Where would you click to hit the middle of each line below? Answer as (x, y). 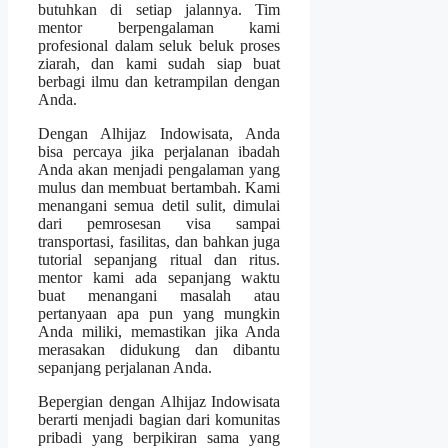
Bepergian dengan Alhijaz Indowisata (159, 402)
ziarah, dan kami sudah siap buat (159, 64)
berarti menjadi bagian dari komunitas (159, 420)
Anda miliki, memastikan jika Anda (159, 332)
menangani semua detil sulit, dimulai (159, 206)
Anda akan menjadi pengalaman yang (159, 170)
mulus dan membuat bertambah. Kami (159, 188)
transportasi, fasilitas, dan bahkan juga (159, 242)
